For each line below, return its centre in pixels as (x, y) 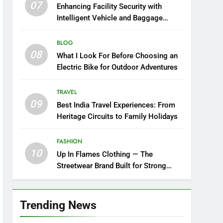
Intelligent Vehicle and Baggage (110, 18)
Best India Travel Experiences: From (116, 105)
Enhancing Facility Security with (109, 6)
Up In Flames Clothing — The (105, 154)
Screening (73, 29)
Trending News (58, 205)
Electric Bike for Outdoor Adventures (117, 67)
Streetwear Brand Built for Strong (111, 166)
